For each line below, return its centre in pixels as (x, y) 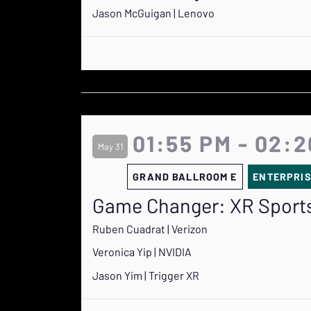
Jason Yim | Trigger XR (146, 276)
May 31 (110, 146)
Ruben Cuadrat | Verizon (150, 228)
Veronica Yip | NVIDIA (142, 252)
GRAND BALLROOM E (185, 177)
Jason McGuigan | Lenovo (153, 13)
